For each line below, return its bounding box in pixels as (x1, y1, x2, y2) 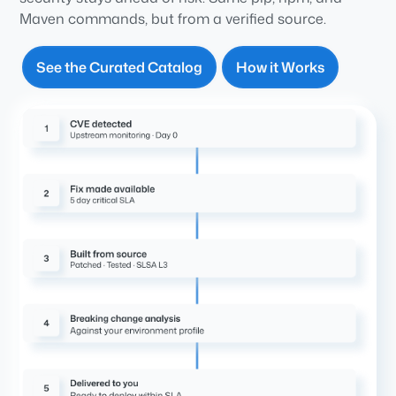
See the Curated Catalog (36, 57, 203, 78)
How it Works (236, 57, 325, 78)
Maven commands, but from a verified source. (19, 9, 327, 29)
